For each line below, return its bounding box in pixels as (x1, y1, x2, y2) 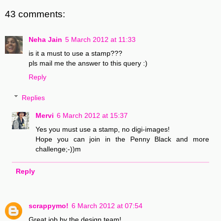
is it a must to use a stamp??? (29, 49, 122, 58)
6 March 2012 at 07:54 (72, 201, 143, 210)
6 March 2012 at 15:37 (57, 111, 128, 119)
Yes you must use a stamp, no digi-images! (36, 125, 170, 133)
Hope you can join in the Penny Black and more (36, 135, 209, 143)
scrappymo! (29, 201, 69, 210)
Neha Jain (29, 36, 62, 44)
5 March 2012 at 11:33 (65, 36, 136, 44)
